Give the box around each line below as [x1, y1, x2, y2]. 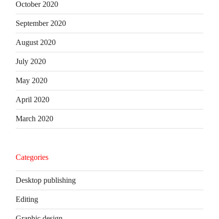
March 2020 [16, 114, 53, 123]
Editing [16, 195, 38, 203]
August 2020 [16, 38, 56, 46]
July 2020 [16, 57, 46, 66]
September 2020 [16, 19, 66, 27]
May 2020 [16, 76, 47, 85]
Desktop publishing [16, 175, 76, 184]
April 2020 [16, 95, 49, 104]
